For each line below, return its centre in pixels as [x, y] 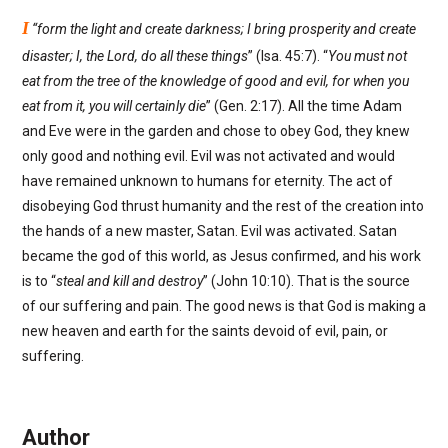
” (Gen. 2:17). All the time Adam [303, 106]
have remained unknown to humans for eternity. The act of [207, 181]
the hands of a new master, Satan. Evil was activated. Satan [209, 231]
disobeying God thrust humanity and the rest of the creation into [222, 206]
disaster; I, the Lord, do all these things [134, 56]
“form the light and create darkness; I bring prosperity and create [222, 29]
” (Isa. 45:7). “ [287, 56]
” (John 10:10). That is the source [306, 281]
